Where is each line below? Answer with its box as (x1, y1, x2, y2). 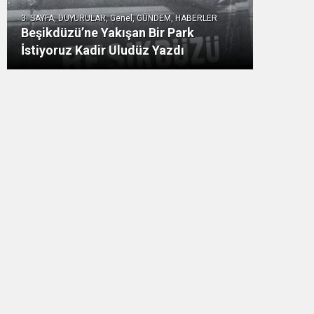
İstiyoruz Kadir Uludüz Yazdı (21, 43, 184, 57)
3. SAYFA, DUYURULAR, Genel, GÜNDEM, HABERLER (21, 13, 217, 23)
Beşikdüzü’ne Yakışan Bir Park (21, 25, 194, 40)
